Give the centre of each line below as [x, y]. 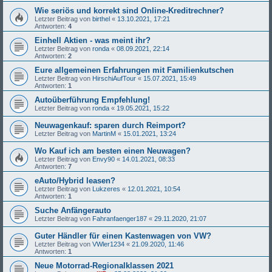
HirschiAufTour [114, 78]
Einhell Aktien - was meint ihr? [93, 40]
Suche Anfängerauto [73, 210]
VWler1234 [108, 244]
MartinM [104, 133]
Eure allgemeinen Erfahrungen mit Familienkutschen [134, 70]
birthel [101, 19]
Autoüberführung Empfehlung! [92, 100]
